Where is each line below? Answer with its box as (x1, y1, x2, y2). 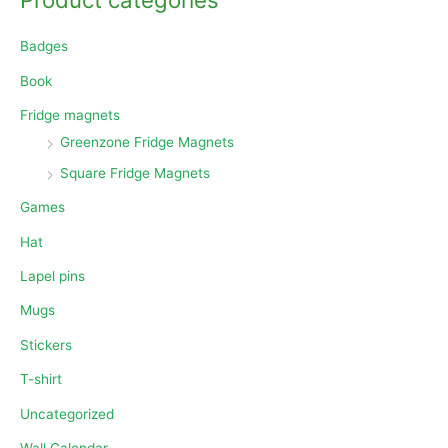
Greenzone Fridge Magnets (60, 134, 234, 151)
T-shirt (20, 371, 62, 388)
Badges (20, 38, 68, 55)
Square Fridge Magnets (60, 164, 210, 181)
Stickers (20, 336, 72, 353)
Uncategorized (20, 405, 114, 422)
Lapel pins (20, 267, 85, 284)
